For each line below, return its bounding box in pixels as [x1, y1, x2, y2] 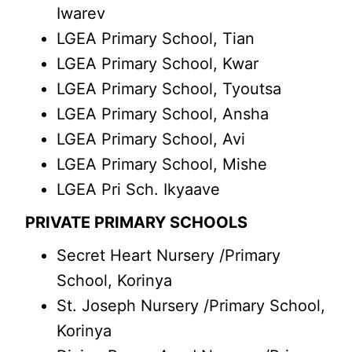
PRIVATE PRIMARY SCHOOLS [25, 213, 248, 232]
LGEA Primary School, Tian [57, 29, 255, 48]
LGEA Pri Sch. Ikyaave [57, 180, 221, 199]
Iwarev [57, 4, 106, 23]
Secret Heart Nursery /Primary [57, 246, 281, 265]
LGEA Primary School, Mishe [57, 155, 268, 174]
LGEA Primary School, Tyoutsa [57, 79, 282, 98]
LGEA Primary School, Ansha [57, 104, 269, 123]
